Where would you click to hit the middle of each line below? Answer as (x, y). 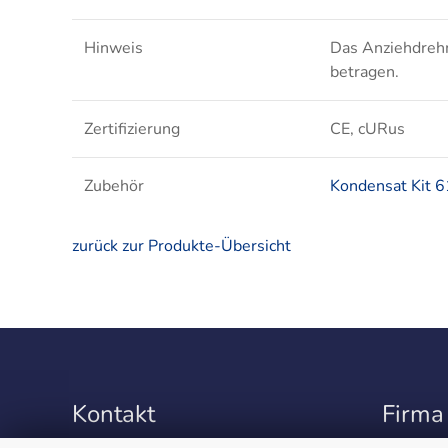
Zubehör (114, 185)
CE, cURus (367, 128)
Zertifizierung (132, 128)
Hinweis (113, 47)
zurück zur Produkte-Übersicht (181, 245)
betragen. (364, 71)
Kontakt (113, 413)
